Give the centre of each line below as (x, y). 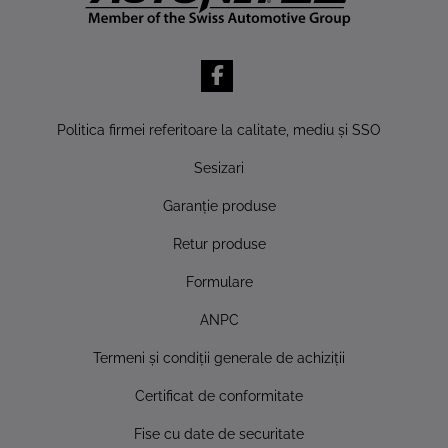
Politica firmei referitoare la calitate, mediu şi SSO (219, 129)
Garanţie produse (219, 205)
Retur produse (219, 243)
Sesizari (219, 167)
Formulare (219, 281)
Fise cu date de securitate (219, 433)
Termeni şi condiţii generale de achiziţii (219, 357)
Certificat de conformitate (219, 395)
